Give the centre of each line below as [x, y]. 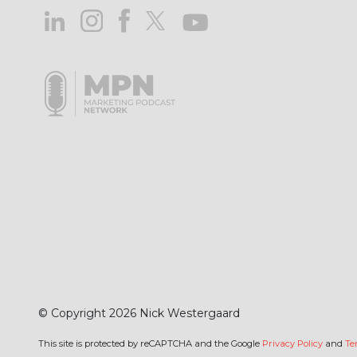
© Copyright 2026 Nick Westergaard [139, 313]
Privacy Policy [292, 343]
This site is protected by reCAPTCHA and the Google [150, 343]
